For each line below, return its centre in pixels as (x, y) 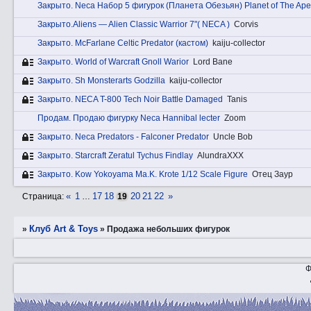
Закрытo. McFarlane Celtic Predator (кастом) (123, 43)
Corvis (246, 25)
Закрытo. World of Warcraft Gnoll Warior (113, 62)
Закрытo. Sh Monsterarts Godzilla (101, 81)
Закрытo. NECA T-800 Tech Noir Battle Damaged (130, 100)
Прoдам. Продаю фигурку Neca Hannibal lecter (129, 118)
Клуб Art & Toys (64, 228)
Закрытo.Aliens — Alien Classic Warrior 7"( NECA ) (134, 25)
